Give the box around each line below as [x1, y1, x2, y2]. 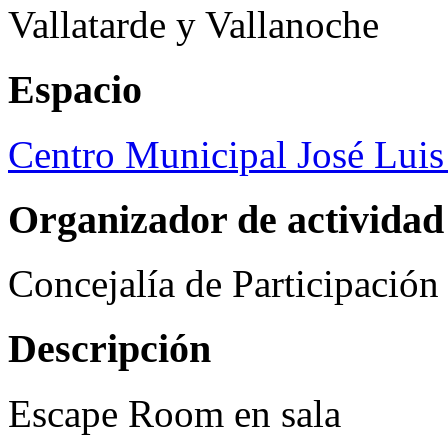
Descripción [8, 326, 211, 372]
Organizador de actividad [8, 196, 444, 242]
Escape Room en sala [8, 391, 341, 435]
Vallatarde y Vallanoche [8, 3, 379, 47]
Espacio [8, 67, 142, 113]
